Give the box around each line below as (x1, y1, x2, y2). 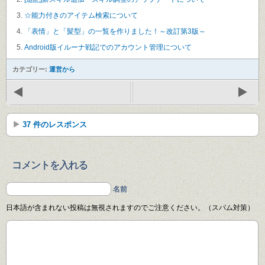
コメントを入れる (12, 159, 88, 171)
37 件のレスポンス (22, 119, 87, 129)
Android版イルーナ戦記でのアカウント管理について (24, 43, 192, 51)
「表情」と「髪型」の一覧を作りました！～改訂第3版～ (24, 27, 206, 35)
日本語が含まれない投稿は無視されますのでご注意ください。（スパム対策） (6, 203, 254, 212)
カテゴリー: (12, 65, 49, 73)
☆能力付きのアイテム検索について (24, 11, 138, 20)
